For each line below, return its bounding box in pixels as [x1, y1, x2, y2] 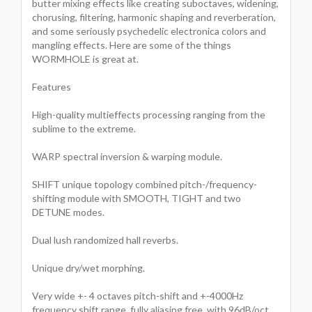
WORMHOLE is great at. [32, 52, 139, 65]
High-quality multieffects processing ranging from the [32, 108, 265, 120]
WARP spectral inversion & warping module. [32, 150, 222, 162]
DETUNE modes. [32, 205, 104, 218]
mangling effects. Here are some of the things [32, 38, 231, 51]
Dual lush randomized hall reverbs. [32, 233, 178, 246]
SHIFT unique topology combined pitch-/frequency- [32, 178, 257, 190]
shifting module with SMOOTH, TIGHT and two [32, 192, 241, 204]
